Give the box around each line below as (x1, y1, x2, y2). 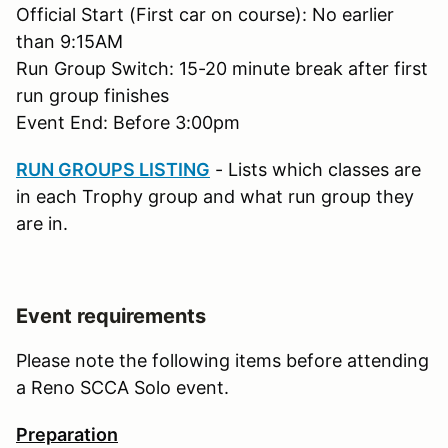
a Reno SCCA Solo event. (16, 376, 229, 398)
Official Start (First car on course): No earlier (16, 3, 394, 25)
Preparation (16, 423, 118, 445)
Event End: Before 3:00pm (16, 111, 240, 133)
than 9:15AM (16, 30, 123, 52)
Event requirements (16, 303, 206, 328)
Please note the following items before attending (16, 349, 429, 371)
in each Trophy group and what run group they (16, 185, 414, 207)
